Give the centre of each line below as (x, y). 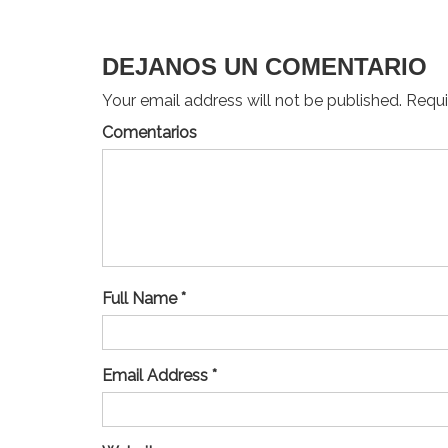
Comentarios (149, 132)
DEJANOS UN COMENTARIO (264, 66)
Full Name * (144, 298)
